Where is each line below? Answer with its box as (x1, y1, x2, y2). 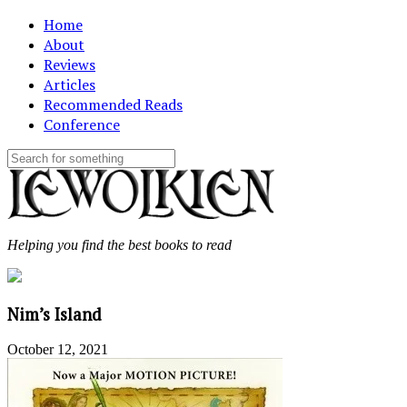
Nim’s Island (7, 303, 102, 325)
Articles (44, 74, 95, 94)
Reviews (44, 55, 95, 74)
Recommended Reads (44, 94, 183, 114)
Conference (44, 114, 120, 134)
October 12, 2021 (7, 342, 108, 358)
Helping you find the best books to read (7, 237, 232, 253)
